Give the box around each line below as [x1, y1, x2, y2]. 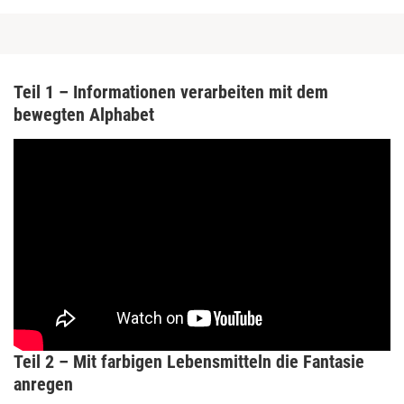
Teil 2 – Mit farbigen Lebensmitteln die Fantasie [14, 350, 364, 372]
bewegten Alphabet [14, 103, 154, 125]
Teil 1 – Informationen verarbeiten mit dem [14, 80, 328, 103]
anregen [14, 372, 73, 395]
